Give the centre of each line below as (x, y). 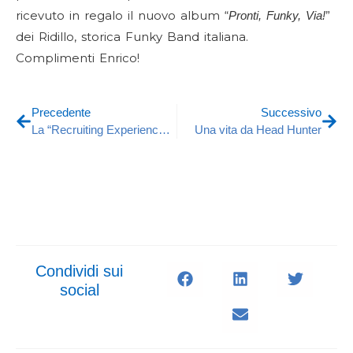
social (79, 290)
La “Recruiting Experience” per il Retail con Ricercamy (164, 129)
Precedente (61, 112)
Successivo (291, 112)
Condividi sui (80, 271)
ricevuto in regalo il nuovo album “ (122, 15)
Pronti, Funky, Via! (277, 15)
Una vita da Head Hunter (258, 129)
